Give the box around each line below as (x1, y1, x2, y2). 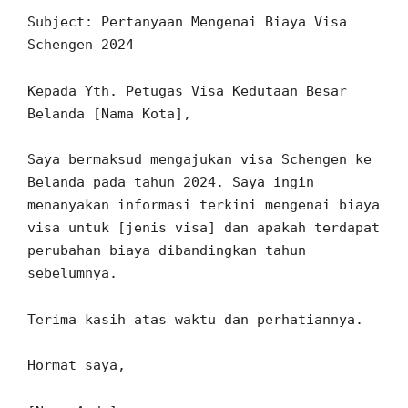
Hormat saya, (27, 357, 126, 374)
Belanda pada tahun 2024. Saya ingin (27, 174, 314, 191)
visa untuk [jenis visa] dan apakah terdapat (27, 219, 380, 237)
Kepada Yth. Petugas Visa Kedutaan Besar (27, 82, 347, 99)
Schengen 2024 (27, 36, 134, 54)
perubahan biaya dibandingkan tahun (27, 242, 306, 260)
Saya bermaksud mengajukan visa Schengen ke (27, 151, 372, 168)
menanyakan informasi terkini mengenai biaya (27, 197, 380, 214)
